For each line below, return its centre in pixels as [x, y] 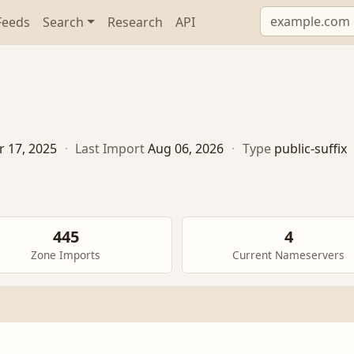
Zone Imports [66, 255]
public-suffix [310, 149]
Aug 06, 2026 [186, 149]
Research [136, 22]
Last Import [110, 149]
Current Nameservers [288, 255]
